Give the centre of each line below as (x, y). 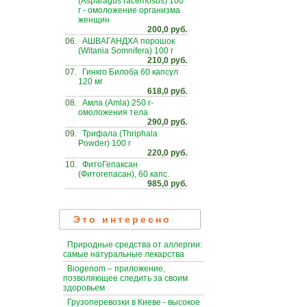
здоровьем (84, 288)
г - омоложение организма (129, 10)
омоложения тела (113, 112)
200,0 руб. (167, 29)
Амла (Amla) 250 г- (118, 102)
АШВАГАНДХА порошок (128, 41)
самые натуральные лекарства (124, 255)
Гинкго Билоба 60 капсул (130, 72)
